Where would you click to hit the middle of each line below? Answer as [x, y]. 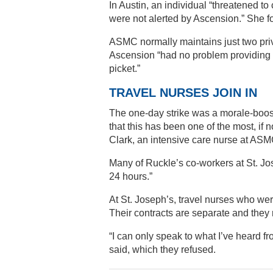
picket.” [125, 69]
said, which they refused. [162, 250]
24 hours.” [131, 177]
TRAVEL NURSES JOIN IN [183, 93]
